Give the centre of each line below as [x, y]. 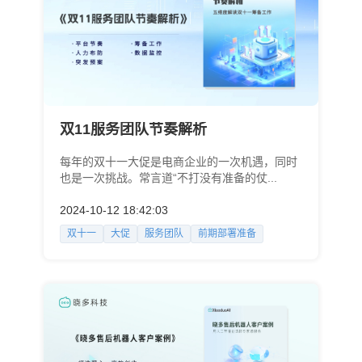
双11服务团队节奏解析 [133, 130]
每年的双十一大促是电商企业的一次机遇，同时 [178, 162]
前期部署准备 [227, 234]
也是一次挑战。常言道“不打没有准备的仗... [168, 178]
